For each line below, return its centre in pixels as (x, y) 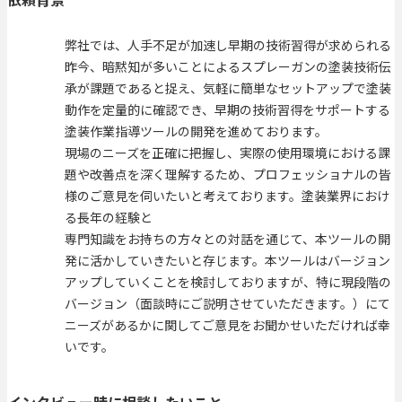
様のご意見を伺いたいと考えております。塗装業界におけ (227, 196)
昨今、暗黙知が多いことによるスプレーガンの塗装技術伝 (228, 67)
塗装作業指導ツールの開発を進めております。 (196, 131)
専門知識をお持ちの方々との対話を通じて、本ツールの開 (227, 239)
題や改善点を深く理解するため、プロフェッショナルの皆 (228, 175)
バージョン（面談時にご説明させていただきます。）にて (227, 304)
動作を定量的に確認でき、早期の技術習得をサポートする (227, 110)
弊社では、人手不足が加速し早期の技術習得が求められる (228, 45)
